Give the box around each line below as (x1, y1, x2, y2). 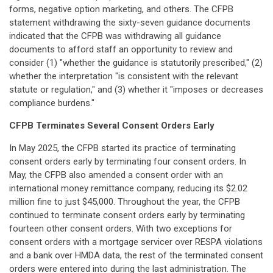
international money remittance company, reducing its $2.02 (9, 183, 247, 194)
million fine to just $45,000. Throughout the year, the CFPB (9, 196, 240, 207)
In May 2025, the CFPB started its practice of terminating (9, 143, 236, 154)
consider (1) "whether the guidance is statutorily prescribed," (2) (9, 57, 263, 68)
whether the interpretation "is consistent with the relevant (9, 71, 238, 82)
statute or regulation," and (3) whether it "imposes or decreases (9, 84, 263, 95)
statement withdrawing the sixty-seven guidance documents (9, 17, 250, 28)
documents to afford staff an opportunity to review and (9, 44, 233, 55)
